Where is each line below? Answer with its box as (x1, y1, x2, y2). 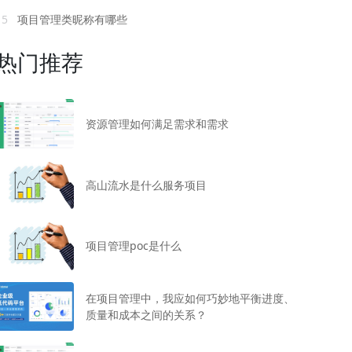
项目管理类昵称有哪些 (13, 12, 127, 27)
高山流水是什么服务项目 (85, 177, 207, 192)
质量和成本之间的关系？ (85, 307, 207, 323)
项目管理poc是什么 (85, 238, 181, 254)
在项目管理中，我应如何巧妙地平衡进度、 (85, 291, 295, 306)
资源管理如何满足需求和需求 (85, 116, 229, 132)
